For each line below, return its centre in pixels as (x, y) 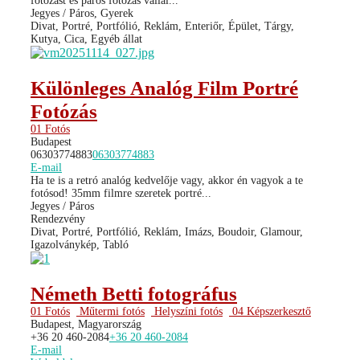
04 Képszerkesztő (270, 311)
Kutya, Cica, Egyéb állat (86, 39)
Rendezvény (58, 219)
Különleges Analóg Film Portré (164, 88)
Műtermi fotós (110, 311)
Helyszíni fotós (187, 311)
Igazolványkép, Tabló (80, 244)
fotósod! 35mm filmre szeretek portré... (121, 193)
